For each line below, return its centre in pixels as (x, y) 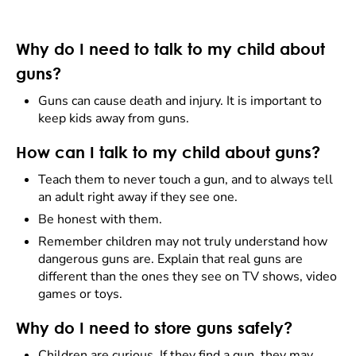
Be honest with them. (100, 219)
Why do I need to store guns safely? (154, 328)
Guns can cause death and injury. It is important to (180, 101)
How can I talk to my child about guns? (168, 152)
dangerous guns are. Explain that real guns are (170, 259)
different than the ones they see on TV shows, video (188, 277)
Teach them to (81, 180)
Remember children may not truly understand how (183, 242)
